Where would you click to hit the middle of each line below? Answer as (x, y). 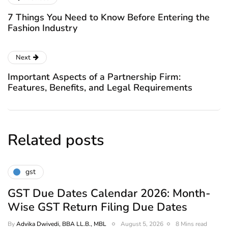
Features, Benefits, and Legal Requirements (100, 87)
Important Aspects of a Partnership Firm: (94, 77)
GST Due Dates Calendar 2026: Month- (109, 193)
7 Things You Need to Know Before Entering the (109, 17)
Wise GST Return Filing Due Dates (97, 207)
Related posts (56, 140)
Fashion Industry (42, 28)
